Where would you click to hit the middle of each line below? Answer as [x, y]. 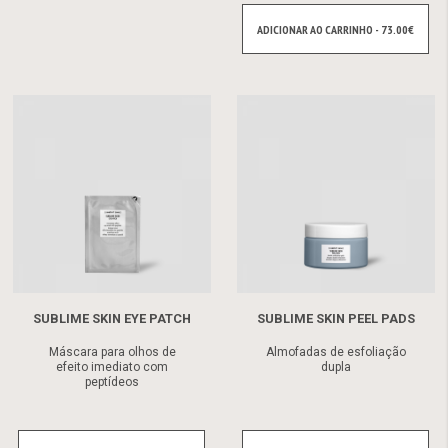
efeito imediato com [112, 367]
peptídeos [112, 382]
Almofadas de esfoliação [336, 352]
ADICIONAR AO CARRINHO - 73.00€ [335, 29]
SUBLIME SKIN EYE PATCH [112, 319]
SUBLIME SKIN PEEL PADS [336, 319]
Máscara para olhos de [112, 352]
